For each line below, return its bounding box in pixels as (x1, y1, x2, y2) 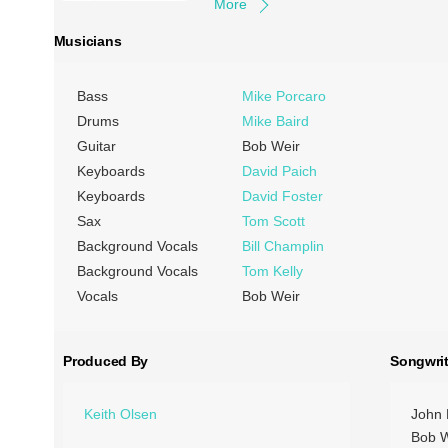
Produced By (63, 353, 149, 369)
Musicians (53, 32, 122, 49)
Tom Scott (241, 213, 305, 229)
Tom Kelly (241, 263, 303, 279)
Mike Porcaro (241, 88, 326, 104)
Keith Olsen (84, 406, 158, 423)
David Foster (241, 188, 323, 204)
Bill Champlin (241, 238, 324, 254)
